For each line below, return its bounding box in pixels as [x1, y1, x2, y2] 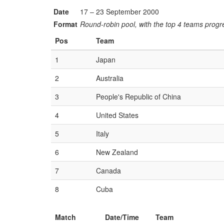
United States [96, 110, 138, 120]
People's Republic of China [96, 91, 181, 101]
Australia [96, 73, 123, 83]
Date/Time [105, 212, 139, 222]
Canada [96, 165, 121, 175]
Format [53, 19, 77, 29]
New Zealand [96, 147, 138, 157]
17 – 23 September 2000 [80, 6, 159, 16]
